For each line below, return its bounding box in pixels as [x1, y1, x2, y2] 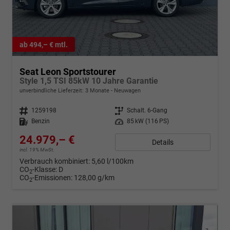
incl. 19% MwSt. [20, 147, 54, 153]
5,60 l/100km [91, 157, 133, 166]
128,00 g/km [74, 174, 114, 182]
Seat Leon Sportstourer [20, 66, 116, 78]
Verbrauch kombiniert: [20, 157, 91, 166]
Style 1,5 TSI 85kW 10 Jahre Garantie [20, 76, 158, 86]
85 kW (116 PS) [127, 118, 169, 125]
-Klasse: [32, 165, 57, 174]
